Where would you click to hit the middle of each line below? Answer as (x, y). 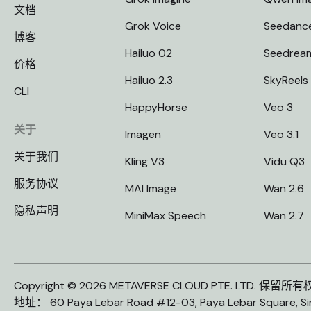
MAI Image (151, 188)
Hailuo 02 (149, 53)
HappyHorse (156, 107)
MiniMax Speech (166, 216)
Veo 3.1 (281, 134)
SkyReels (286, 80)
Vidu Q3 (284, 161)
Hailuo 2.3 (149, 80)
